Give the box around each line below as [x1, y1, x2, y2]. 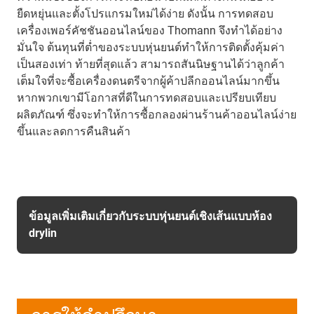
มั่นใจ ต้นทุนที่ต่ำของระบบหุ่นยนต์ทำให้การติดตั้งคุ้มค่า [17, 40, 285, 54]
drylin [29, 226, 57, 240]
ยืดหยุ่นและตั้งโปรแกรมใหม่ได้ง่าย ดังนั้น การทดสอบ [17, 6, 273, 20]
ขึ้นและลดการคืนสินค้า [17, 124, 130, 138]
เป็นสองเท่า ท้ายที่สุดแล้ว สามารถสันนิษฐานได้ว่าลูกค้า [17, 57, 285, 71]
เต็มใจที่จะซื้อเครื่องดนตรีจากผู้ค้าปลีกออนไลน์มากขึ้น [17, 74, 280, 88]
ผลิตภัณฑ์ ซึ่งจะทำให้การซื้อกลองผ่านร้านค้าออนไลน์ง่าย [17, 107, 296, 121]
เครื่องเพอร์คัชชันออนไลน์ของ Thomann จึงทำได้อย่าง [17, 23, 282, 37]
